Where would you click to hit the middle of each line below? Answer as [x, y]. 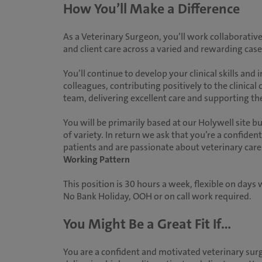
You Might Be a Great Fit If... [147, 224]
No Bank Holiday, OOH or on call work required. [157, 196]
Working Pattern [96, 159]
